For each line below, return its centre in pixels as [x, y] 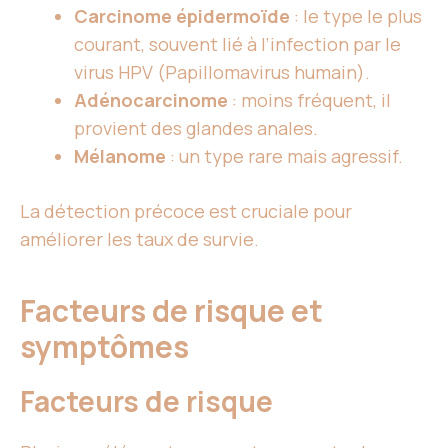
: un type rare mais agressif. [284, 156]
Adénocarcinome [151, 100]
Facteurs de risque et [171, 311]
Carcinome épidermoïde [182, 16]
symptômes [107, 347]
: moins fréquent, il [309, 100]
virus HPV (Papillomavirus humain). [222, 72]
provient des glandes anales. [196, 128]
